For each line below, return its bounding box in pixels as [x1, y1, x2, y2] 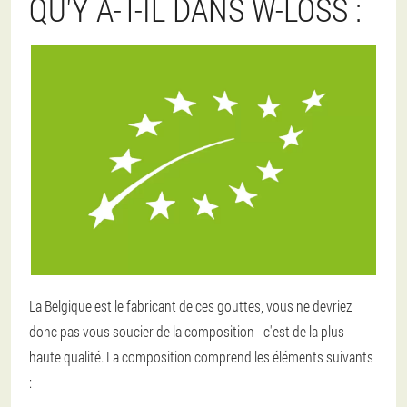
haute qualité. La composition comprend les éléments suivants [29, 346, 373, 366]
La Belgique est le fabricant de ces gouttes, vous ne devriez [29, 295, 352, 315]
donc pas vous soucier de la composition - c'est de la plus [29, 321, 344, 341]
